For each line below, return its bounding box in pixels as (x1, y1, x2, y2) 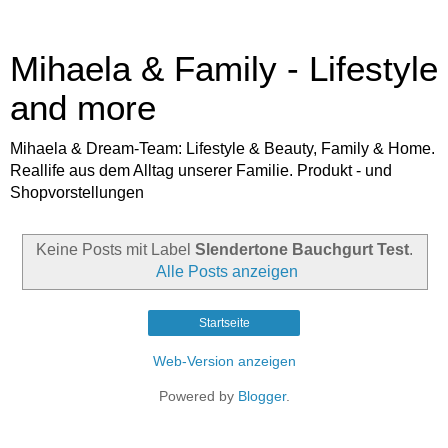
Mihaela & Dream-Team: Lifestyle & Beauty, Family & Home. (10, 140, 435, 157)
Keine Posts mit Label (35, 240, 195, 258)
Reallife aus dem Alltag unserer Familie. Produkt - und (10, 162, 392, 179)
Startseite (198, 315, 250, 330)
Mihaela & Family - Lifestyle (10, 50, 438, 88)
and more (10, 89, 156, 127)
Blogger (237, 387, 286, 404)
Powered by (158, 387, 238, 404)
